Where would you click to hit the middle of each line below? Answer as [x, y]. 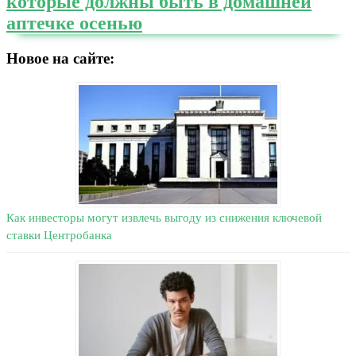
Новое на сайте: [60, 58]
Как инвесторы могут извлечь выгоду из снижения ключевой [164, 218]
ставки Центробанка [59, 236]
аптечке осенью [74, 23]
